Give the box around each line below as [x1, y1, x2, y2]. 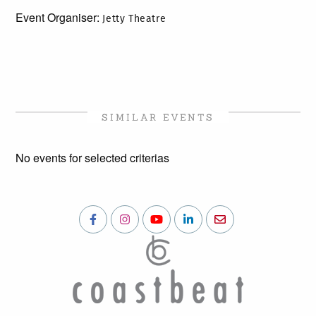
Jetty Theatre [102, 13, 166, 24]
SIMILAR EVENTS [102, 111, 214, 123]
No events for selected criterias [16, 149, 170, 166]
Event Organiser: [16, 8, 103, 25]
